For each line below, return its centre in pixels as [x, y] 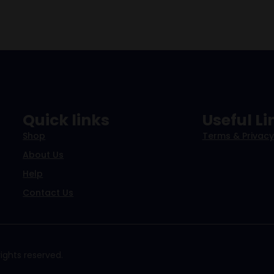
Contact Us [48, 193]
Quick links [66, 120]
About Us [43, 155]
